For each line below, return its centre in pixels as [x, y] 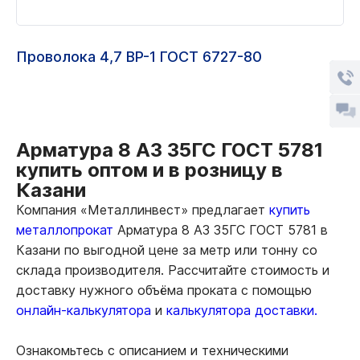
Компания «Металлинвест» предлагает [143, 209]
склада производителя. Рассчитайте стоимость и [173, 270]
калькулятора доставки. [242, 310]
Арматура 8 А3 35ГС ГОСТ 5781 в [221, 229]
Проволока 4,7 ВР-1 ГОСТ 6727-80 [139, 56]
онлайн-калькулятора [84, 310]
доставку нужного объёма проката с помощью [164, 290]
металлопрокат [65, 229]
